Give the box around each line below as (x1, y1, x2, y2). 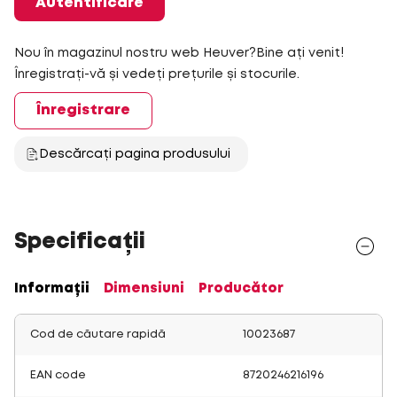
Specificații (14, 233, 145, 252)
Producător (198, 283, 284, 295)
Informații (14, 283, 90, 295)
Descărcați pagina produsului (39, 149, 230, 160)
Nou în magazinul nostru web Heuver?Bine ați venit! (14, 48, 344, 58)
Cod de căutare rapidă (30, 330, 166, 339)
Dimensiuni (104, 283, 184, 295)
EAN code (30, 370, 86, 380)
